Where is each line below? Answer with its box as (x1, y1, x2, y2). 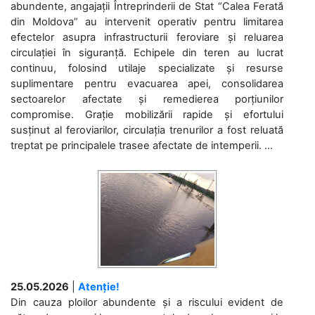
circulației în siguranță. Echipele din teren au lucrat (11, 46, 283, 59)
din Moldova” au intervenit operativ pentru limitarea (11, 15, 283, 28)
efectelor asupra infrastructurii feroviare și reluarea (11, 30, 283, 44)
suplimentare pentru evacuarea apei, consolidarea (11, 77, 283, 90)
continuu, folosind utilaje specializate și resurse (11, 61, 283, 75)
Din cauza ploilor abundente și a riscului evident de (11, 295, 283, 309)
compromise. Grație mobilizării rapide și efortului (11, 108, 283, 121)
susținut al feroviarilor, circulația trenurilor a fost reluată (11, 123, 283, 136)
